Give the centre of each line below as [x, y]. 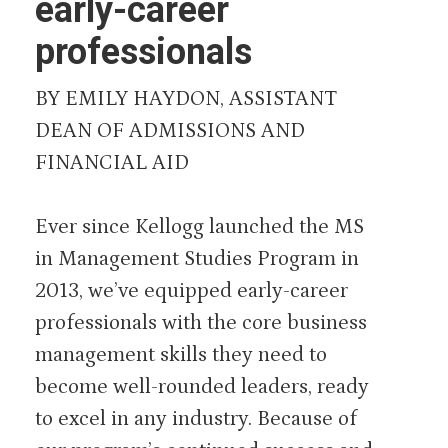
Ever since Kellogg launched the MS [199, 226]
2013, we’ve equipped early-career [191, 290]
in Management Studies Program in [197, 258]
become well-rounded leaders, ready [202, 386]
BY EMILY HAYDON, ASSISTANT [186, 99]
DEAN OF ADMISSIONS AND [170, 131]
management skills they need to [181, 354]
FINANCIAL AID [112, 163]
